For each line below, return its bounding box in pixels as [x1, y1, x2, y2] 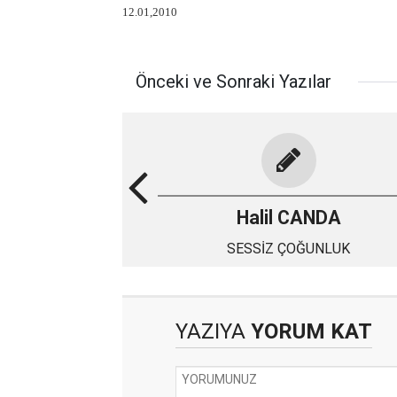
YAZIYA [175, 319, 245, 344]
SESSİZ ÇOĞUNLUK [227, 240, 350, 257]
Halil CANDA [236, 206, 341, 229]
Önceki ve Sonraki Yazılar [136, 71, 331, 92]
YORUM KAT [245, 319, 372, 344]
